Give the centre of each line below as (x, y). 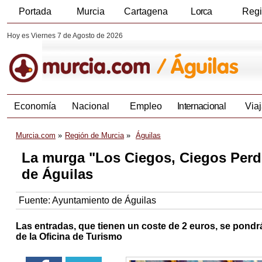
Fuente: (35, 201)
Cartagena (146, 11)
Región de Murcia (94, 136)
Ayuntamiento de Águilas (104, 201)
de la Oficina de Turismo (69, 237)
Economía (35, 106)
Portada (35, 11)
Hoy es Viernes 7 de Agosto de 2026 (65, 36)
